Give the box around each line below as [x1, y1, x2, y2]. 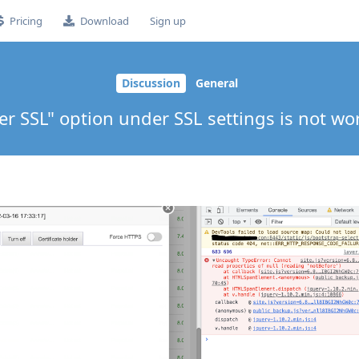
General [195, 75, 238, 91]
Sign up [149, 14, 186, 28]
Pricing [9, 14, 42, 28]
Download [79, 14, 129, 28]
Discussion [121, 75, 180, 91]
